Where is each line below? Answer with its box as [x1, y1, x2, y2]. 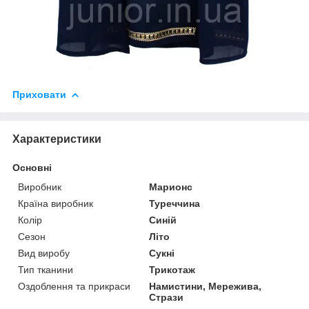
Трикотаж [149, 264, 196, 276]
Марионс [149, 181, 193, 193]
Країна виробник [18, 198, 93, 210]
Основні [12, 162, 52, 174]
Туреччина [149, 198, 201, 210]
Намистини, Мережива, [149, 281, 262, 292]
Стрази [149, 292, 184, 303]
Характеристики [12, 133, 101, 146]
